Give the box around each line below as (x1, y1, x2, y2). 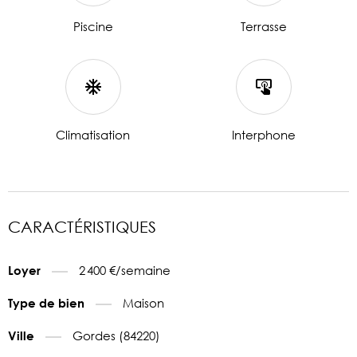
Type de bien (8, 295, 88, 310)
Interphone (231, 126, 296, 143)
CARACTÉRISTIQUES (8, 217, 156, 236)
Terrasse (240, 18, 287, 34)
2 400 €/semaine (79, 261, 171, 278)
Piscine (73, 18, 113, 34)
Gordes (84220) (73, 327, 160, 343)
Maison (123, 294, 164, 311)
